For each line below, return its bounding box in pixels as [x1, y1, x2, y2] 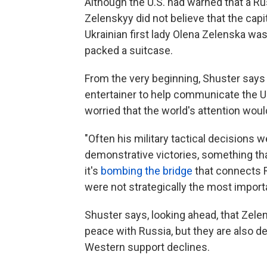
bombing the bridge [101, 164, 193, 177]
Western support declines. [85, 241, 210, 253]
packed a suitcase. [85, 44, 173, 57]
